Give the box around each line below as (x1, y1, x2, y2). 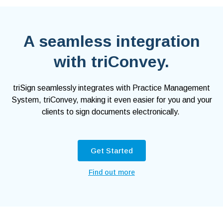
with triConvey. (54, 53, 169, 71)
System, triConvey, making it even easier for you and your (11, 96, 212, 105)
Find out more (88, 168, 135, 177)
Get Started (90, 146, 133, 155)
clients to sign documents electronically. (41, 108, 182, 116)
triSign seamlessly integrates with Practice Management (13, 84, 210, 93)
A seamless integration (23, 32, 200, 51)
